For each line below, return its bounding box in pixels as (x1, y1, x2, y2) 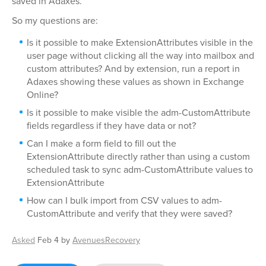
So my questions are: (12, 13, 98, 27)
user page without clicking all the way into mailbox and (27, 48, 254, 62)
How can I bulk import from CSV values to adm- (27, 193, 222, 207)
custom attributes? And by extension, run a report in (27, 61, 240, 75)
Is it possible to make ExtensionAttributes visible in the (27, 35, 253, 49)
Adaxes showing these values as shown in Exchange (27, 74, 244, 88)
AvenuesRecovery (72, 233, 140, 246)
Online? (27, 87, 58, 101)
